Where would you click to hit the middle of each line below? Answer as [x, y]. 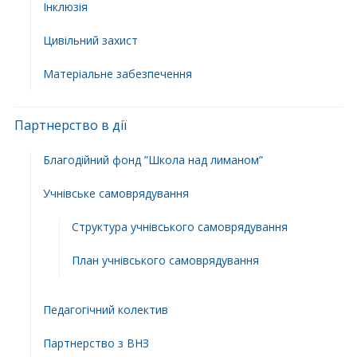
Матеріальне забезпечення [117, 73]
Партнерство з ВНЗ [96, 343]
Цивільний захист [90, 40]
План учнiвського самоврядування [165, 260]
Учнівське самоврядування [116, 193]
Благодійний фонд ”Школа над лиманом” [153, 159]
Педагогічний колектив [105, 309]
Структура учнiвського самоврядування [179, 226]
